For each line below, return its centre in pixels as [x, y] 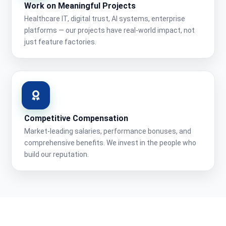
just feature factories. [60, 42]
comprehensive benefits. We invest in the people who [110, 143]
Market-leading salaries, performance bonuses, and [108, 131]
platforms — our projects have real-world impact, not [109, 31]
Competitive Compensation [76, 119]
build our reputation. [56, 155]
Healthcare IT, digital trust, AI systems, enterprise [105, 19]
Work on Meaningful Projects [80, 6]
